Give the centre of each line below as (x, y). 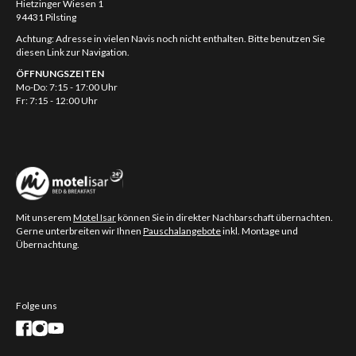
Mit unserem (44, 218)
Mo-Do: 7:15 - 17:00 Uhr (67, 87)
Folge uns (37, 306)
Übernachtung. (48, 245)
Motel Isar (95, 218)
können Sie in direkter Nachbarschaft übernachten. (224, 218)
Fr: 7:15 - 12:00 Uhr (57, 101)
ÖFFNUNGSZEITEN (60, 74)
